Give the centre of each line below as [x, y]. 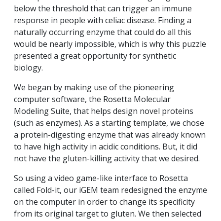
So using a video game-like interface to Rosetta [101, 178]
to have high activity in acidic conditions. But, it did [106, 147]
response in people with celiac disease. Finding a [103, 20]
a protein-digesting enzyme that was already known [110, 135]
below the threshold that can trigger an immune [103, 9]
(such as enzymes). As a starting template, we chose [109, 123]
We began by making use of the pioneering [94, 88]
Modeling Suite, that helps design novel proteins [104, 111]
